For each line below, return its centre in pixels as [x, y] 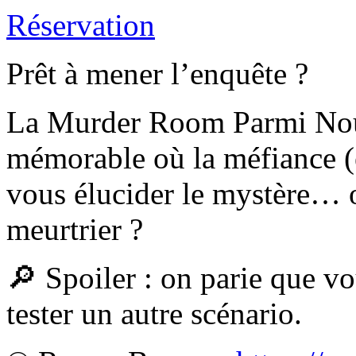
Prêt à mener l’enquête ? [157, 73]
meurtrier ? [75, 229]
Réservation [81, 25]
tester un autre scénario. [154, 313]
